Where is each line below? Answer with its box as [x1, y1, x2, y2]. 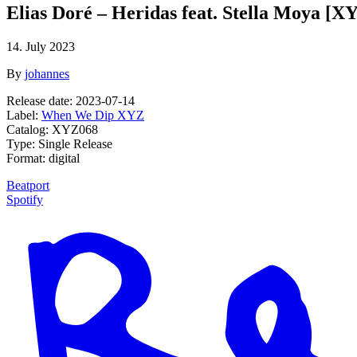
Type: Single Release [6, 137, 112, 151]
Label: [6, 108, 41, 123]
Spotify [6, 193, 43, 207]
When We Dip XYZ [41, 108, 144, 123]
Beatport [6, 178, 49, 193]
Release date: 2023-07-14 [6, 94, 135, 108]
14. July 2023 [6, 40, 75, 54]
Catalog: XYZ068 [6, 123, 98, 137]
